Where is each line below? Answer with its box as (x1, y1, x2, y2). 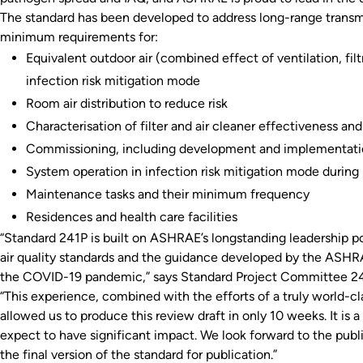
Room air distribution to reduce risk (26, 96, 228, 111)
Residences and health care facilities (26, 209, 237, 224)
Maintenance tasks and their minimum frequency (26, 186, 310, 202)
